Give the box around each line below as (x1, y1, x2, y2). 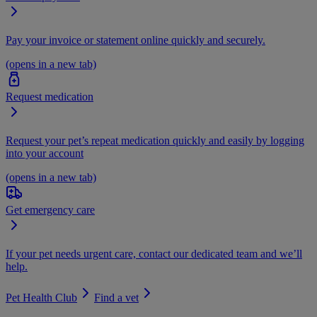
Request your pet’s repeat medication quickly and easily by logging (6, 134, 304, 146)
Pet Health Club (6, 292, 77, 304)
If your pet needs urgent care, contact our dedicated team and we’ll (6, 248, 302, 260)
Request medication (6, 91, 93, 103)
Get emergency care (6, 204, 95, 216)
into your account (6, 147, 83, 159)
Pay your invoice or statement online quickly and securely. (6, 34, 265, 46)
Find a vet (94, 292, 139, 304)
